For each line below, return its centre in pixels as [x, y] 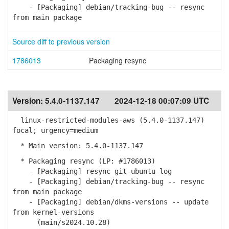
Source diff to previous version [61, 41]
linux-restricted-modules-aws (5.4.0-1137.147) [108, 120]
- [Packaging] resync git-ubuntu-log [92, 171]
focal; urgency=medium [55, 130]
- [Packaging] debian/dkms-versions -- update [110, 202]
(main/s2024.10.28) [61, 222]
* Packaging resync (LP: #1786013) [84, 161]
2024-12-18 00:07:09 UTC [162, 101]
